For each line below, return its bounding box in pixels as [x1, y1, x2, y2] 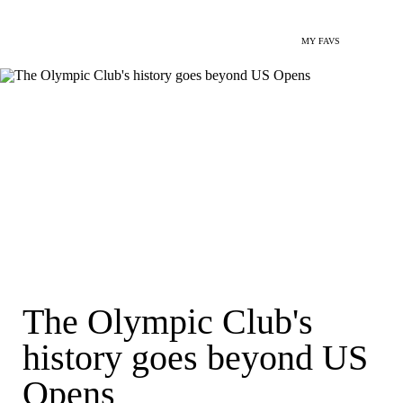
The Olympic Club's [22, 301, 313, 342]
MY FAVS [301, 36, 340, 46]
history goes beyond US [22, 337, 368, 378]
